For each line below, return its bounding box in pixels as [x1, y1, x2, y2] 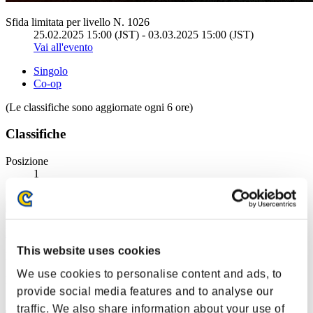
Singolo [34, 64, 68, 77]
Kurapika [6, 226, 47, 239]
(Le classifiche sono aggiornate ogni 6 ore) [6, 101, 193, 113]
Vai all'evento [34, 41, 93, 53]
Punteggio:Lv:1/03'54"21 [6, 250, 117, 263]
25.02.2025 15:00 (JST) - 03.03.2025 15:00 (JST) [34, 28, 254, 41]
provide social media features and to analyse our [17, 285, 273, 298]
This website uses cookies [17, 245, 161, 257]
